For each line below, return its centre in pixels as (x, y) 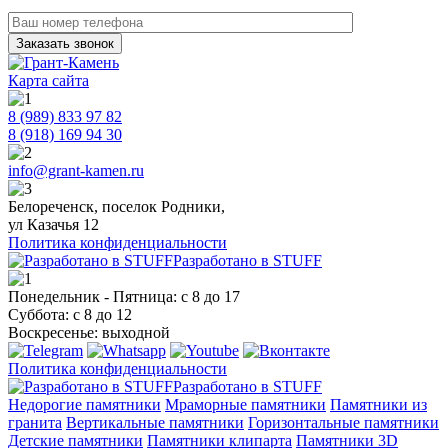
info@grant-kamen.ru (76, 170)
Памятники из (378, 404)
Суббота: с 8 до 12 (70, 314)
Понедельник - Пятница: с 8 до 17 (124, 296)
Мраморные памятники (245, 404)
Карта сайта (48, 80)
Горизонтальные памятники (343, 422)
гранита (35, 422)
